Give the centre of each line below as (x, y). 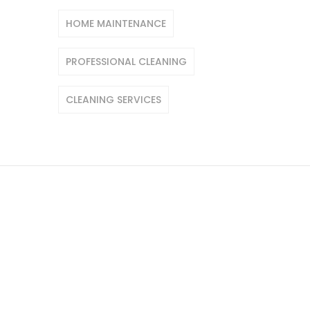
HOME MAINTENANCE (116, 24)
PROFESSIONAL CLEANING (126, 62)
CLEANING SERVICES (113, 100)
